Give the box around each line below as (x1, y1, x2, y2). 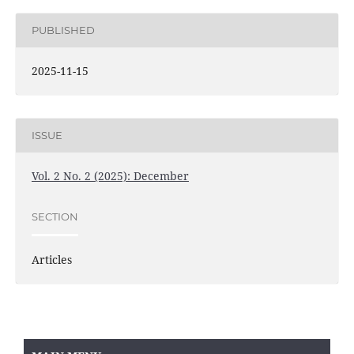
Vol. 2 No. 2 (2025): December (31, 168, 189, 183)
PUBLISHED (31, 24, 95, 37)
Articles (31, 251, 72, 267)
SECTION (31, 210, 78, 224)
